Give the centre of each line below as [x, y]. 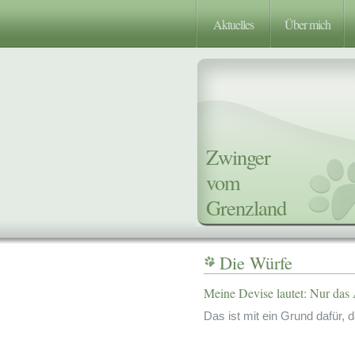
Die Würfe [256, 262]
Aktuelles [233, 24]
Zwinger [238, 157]
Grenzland [246, 207]
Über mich [307, 24]
